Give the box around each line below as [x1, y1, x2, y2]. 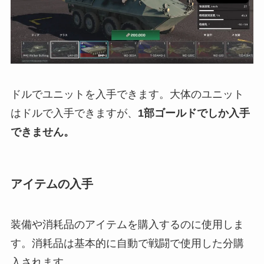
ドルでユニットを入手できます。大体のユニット [10, 88, 244, 100]
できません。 [10, 126, 74, 138]
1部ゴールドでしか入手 [137, 107, 250, 119]
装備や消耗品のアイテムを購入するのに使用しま [10, 219, 244, 231]
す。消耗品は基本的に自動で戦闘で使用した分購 [10, 237, 244, 250]
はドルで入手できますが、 [10, 107, 138, 119]
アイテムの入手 [10, 177, 93, 190]
